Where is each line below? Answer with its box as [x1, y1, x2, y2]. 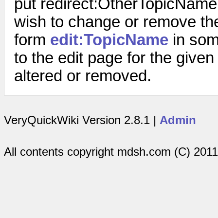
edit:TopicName [50, 31, 168, 49]
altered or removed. [14, 67, 151, 85]
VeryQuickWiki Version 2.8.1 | [4, 113, 160, 127]
